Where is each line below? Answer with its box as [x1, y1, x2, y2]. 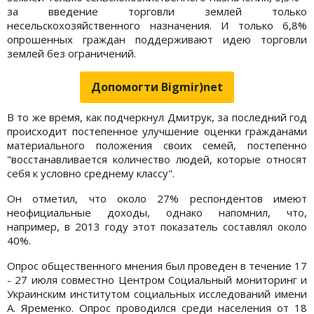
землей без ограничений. [7, 46, 136, 60]
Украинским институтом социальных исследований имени [7, 286, 307, 301]
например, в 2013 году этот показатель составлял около [7, 219, 307, 233]
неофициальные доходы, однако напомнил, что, [7, 205, 307, 219]
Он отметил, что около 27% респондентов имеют [7, 191, 307, 205]
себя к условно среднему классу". [7, 165, 175, 180]
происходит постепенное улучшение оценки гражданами [7, 123, 307, 138]
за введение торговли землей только [7, 4, 307, 18]
